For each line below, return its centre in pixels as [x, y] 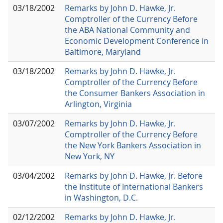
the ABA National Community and [127, 30]
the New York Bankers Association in [133, 145]
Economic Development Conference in [137, 41]
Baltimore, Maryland [103, 52]
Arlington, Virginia [98, 104]
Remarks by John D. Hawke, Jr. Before [134, 175]
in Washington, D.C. [101, 197]
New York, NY [90, 156]
